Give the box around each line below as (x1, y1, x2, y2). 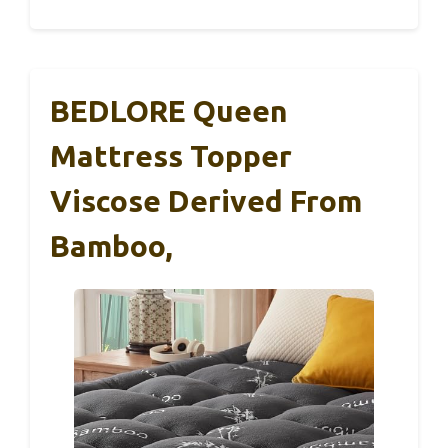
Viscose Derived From (50, 183, 362, 218)
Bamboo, (50, 228, 173, 263)
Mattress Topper (50, 138, 292, 173)
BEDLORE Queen (50, 93, 288, 128)
